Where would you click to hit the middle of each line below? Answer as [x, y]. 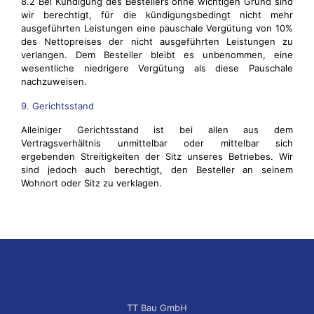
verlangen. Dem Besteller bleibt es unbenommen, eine [157, 55]
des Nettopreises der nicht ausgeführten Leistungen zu [157, 41]
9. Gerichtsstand [57, 106]
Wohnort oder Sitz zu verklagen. [91, 183]
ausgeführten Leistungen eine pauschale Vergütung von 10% [157, 28]
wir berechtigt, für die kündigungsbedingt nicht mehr [157, 15]
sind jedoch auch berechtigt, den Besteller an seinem [157, 170]
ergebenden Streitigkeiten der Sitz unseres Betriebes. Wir [157, 156]
